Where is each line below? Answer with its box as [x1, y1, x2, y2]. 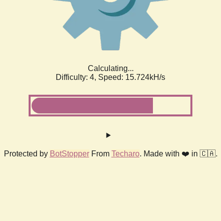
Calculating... [87, 64, 134, 73]
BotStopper [49, 149, 89, 158]
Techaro [111, 149, 140, 158]
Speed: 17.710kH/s [98, 73, 165, 81]
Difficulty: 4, [56, 73, 98, 81]
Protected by [3, 149, 50, 158]
